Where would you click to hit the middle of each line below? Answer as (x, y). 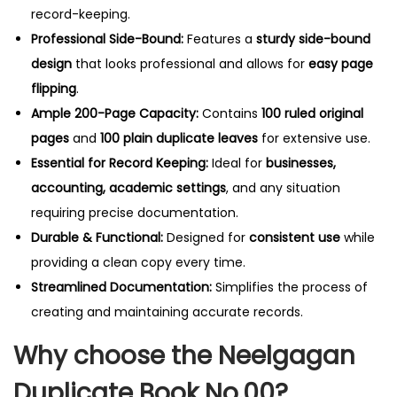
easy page (341, 63)
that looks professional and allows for (190, 63)
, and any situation (283, 187)
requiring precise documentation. (135, 212)
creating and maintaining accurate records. (167, 311)
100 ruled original (312, 113)
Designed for (206, 237)
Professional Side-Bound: (107, 39)
